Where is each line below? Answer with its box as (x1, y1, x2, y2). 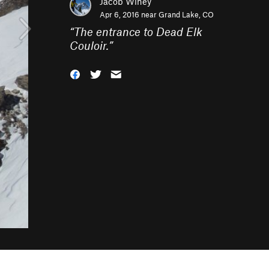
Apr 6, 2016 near (100, 10, 159, 19)
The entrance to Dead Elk (74, 25, 202, 38)
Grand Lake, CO (159, 10, 214, 19)
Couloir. (70, 38, 109, 52)
